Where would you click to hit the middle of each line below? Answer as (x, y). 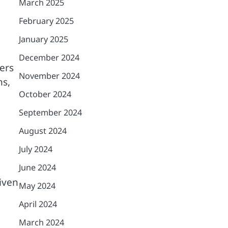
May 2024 (37, 186)
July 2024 (35, 149)
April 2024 (38, 204)
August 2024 (42, 131)
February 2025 (46, 21)
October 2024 (45, 94)
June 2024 (37, 167)
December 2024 (49, 58)
